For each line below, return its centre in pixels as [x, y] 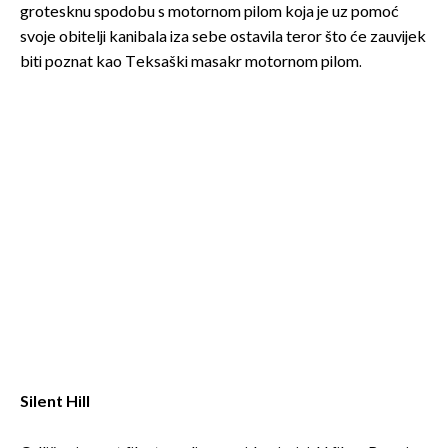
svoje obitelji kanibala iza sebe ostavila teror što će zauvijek [223, 38]
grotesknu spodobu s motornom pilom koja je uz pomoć [209, 13]
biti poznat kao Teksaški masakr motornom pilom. [191, 63]
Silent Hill [55, 402]
